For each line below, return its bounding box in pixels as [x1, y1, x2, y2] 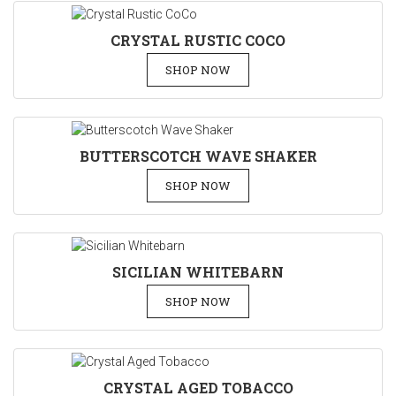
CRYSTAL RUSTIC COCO [110, 31, 286, 49]
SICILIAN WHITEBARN [112, 263, 284, 281]
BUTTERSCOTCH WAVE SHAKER [79, 147, 317, 165]
